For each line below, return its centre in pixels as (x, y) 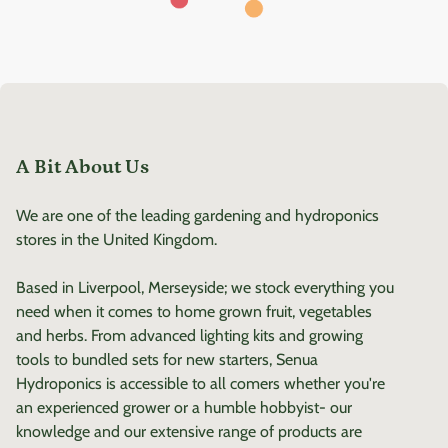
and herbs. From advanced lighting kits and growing (189, 336)
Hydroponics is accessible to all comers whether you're (200, 384)
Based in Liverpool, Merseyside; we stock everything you (205, 288)
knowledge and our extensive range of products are (189, 432)
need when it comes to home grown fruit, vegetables (194, 312)
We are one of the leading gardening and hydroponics (197, 216)
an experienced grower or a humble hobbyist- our (184, 408)
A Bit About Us (82, 167)
